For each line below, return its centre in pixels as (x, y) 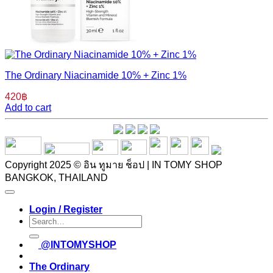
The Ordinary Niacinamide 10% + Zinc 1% (96, 76)
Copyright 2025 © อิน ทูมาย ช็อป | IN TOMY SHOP (114, 165)
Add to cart (28, 108)
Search (44, 220)
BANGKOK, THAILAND (56, 178)
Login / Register (66, 210)
